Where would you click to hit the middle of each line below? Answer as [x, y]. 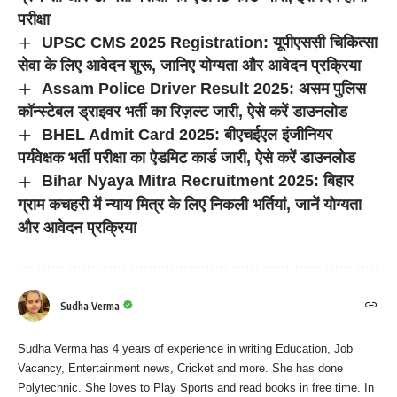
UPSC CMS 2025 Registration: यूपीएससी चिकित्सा [209, 42]
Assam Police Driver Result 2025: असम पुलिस [203, 88]
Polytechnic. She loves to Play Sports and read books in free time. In [196, 387]
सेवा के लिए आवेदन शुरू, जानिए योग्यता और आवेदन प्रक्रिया [189, 65]
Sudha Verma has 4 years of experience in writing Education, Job [185, 348]
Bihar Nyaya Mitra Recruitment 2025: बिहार [197, 181]
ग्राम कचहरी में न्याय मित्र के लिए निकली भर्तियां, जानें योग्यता [190, 204]
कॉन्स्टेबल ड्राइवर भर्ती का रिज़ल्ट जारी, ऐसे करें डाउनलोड [183, 112]
